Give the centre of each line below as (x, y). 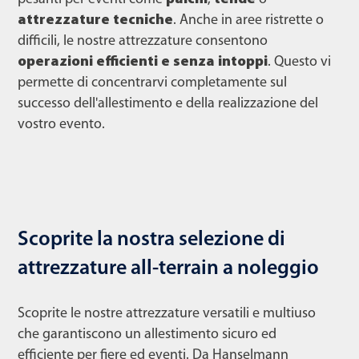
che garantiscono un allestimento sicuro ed (147, 335)
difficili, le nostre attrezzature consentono (143, 42)
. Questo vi (299, 63)
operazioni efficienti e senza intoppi (143, 63)
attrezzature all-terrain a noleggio (168, 269)
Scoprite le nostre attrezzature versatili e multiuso (167, 314)
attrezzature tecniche (95, 21)
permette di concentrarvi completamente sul (152, 83)
